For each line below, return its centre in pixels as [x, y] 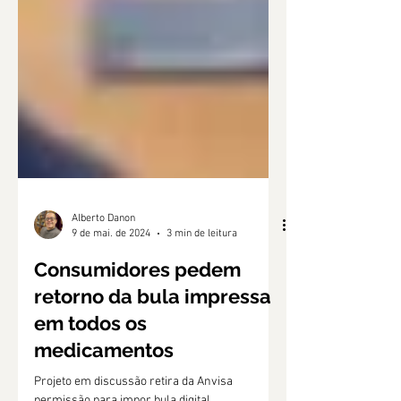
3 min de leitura [202, 273]
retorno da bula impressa [153, 337]
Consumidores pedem [137, 310]
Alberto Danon [103, 259]
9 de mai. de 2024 [111, 273]
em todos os [90, 363]
